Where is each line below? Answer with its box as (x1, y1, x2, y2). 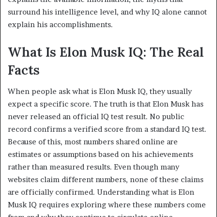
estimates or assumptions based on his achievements (8, 150, 193, 159)
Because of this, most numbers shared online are (8, 137, 178, 147)
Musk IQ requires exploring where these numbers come (8, 200, 206, 210)
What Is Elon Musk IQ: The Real (8, 43, 204, 60)
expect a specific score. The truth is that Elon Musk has (8, 99, 203, 109)
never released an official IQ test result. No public (8, 112, 184, 122)
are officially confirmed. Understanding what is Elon (8, 187, 194, 197)
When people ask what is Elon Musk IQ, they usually (8, 87, 192, 96)
